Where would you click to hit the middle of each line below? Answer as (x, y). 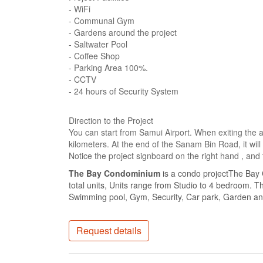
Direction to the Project (111, 120)
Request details (109, 230)
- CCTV (82, 79)
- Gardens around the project (123, 32)
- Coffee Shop (94, 56)
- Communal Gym (102, 21)
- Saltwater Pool (98, 44)
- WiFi (80, 9)
